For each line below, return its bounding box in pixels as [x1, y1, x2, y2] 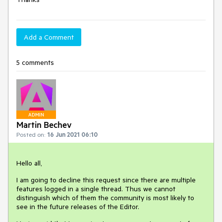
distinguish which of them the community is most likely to [16, 193, 194, 202]
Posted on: [16, 130, 45, 138]
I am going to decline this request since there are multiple [16, 175, 196, 184]
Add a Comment [24, 33, 74, 42]
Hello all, [16, 159, 42, 167]
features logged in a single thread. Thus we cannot [16, 184, 175, 193]
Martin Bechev [16, 119, 72, 130]
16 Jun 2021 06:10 [47, 130, 98, 138]
